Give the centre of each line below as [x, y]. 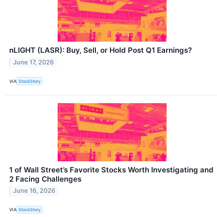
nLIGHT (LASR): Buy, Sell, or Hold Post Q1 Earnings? [101, 50]
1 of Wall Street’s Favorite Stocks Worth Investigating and [111, 170]
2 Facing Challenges [45, 179]
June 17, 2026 [34, 62]
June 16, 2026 [34, 191]
